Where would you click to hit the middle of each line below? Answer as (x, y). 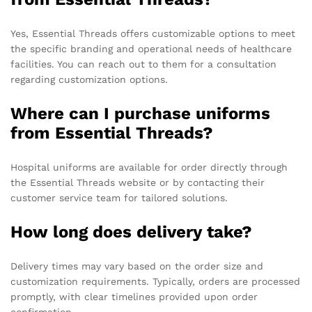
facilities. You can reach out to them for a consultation (143, 64)
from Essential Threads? (112, 133)
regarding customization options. (89, 80)
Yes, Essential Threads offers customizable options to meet (153, 34)
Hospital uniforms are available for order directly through (149, 167)
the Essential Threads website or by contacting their (138, 183)
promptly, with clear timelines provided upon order (134, 297)
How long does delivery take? (131, 232)
